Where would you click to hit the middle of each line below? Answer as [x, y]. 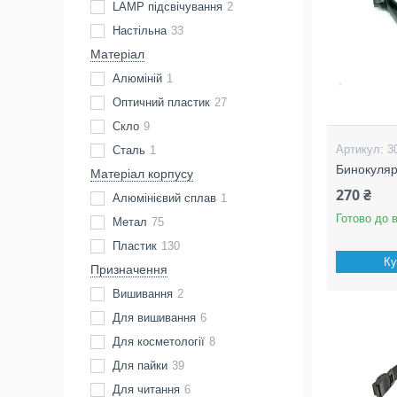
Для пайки [140, 366]
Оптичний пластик [161, 102]
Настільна [140, 31]
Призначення [129, 269]
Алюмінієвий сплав [164, 198]
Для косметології [159, 342]
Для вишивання [154, 318]
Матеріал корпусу [142, 174]
